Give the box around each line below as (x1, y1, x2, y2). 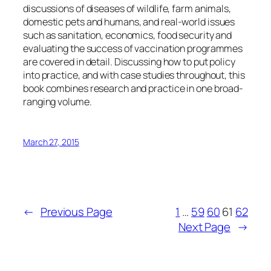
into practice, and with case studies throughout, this (23, 68, 245, 82)
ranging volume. (23, 94, 92, 108)
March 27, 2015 (23, 136, 79, 148)
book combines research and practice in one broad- (23, 81, 244, 95)
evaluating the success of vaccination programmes (23, 41, 243, 55)
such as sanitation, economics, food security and (23, 28, 232, 42)
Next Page (178, 219, 231, 235)
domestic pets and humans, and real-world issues (23, 15, 235, 28)
